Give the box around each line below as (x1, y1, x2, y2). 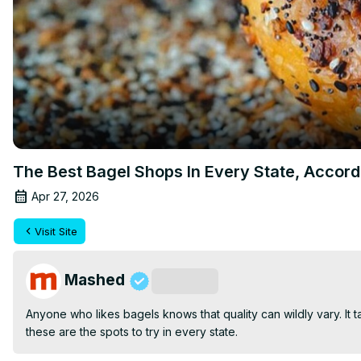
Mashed (64, 269, 125, 289)
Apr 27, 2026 (31, 189, 99, 203)
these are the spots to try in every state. (26, 324, 238, 338)
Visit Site (35, 224, 77, 238)
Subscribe (160, 274, 210, 288)
